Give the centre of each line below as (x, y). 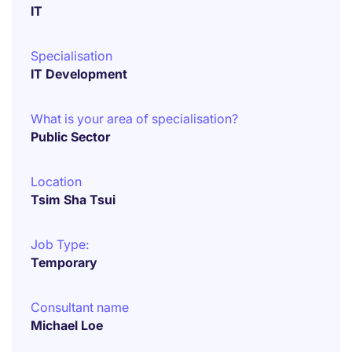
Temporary (64, 262)
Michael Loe (67, 325)
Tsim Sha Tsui (73, 200)
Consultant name (80, 307)
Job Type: (60, 244)
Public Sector (70, 137)
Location (56, 181)
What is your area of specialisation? (134, 119)
